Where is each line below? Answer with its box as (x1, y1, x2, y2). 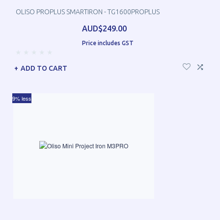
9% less (12, 94, 31, 102)
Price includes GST (82, 40, 134, 47)
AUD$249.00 (82, 24, 127, 33)
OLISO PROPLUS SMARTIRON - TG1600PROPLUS (16, 8, 160, 16)
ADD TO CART (21, 64, 67, 72)
